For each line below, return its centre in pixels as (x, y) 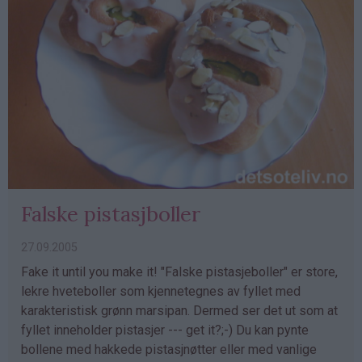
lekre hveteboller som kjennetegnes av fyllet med (161, 292)
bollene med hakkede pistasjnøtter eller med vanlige (169, 350)
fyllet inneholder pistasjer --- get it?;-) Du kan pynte (165, 330)
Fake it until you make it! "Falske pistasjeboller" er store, (179, 272)
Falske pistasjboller (111, 214)
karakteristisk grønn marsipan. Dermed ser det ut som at (179, 311)
